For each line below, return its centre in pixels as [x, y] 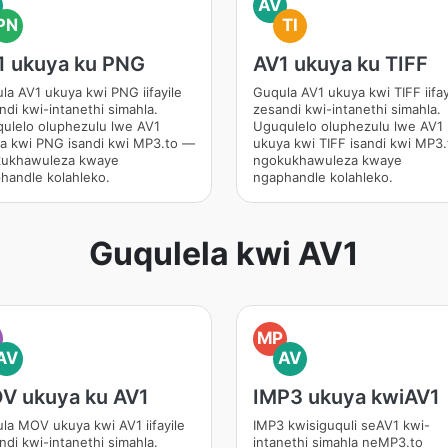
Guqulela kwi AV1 [224, 253]
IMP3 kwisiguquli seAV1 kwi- [341, 425]
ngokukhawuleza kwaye [327, 160]
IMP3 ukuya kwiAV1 [346, 397]
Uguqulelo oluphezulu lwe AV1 [348, 126]
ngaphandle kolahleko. [323, 177]
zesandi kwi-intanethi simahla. [347, 109]
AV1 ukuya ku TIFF [340, 64]
